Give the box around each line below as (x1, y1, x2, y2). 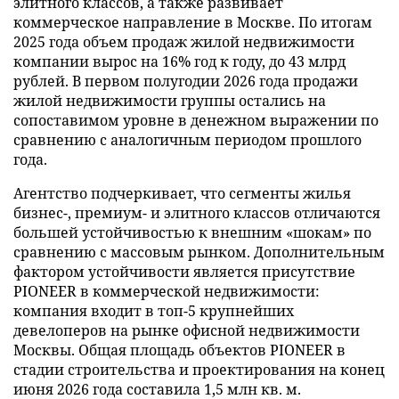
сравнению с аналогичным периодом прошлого (13, 129, 362, 150)
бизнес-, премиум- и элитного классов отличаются (13, 202, 380, 223)
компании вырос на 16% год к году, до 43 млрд (13, 51, 346, 71)
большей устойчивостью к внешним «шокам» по (13, 222, 371, 242)
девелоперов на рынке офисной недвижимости (13, 320, 360, 340)
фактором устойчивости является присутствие (13, 261, 355, 281)
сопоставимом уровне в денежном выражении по (13, 110, 379, 130)
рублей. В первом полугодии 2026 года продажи (13, 70, 358, 91)
